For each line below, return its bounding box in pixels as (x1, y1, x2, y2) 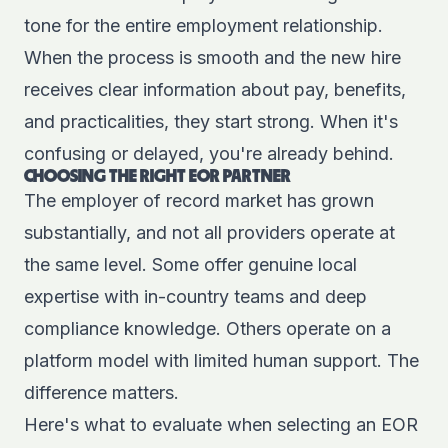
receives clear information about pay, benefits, (24, 79, 406, 100)
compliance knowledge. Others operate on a (24, 318, 391, 339)
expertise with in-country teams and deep (24, 286, 367, 307)
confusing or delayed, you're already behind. (24, 143, 394, 164)
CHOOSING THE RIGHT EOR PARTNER (24, 168, 291, 186)
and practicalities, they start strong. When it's (24, 111, 398, 132)
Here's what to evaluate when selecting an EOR (24, 414, 418, 435)
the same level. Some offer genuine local (24, 254, 357, 275)
